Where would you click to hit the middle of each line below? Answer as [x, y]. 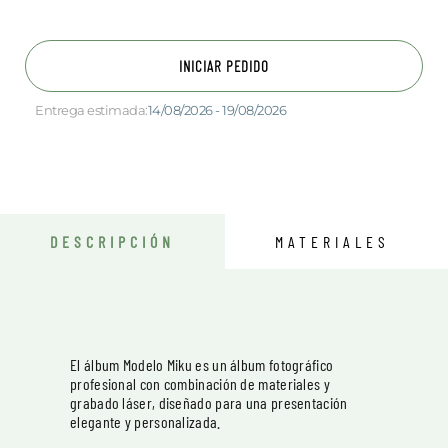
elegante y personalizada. [145, 421]
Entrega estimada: [91, 110]
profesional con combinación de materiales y [200, 383]
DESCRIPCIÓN [112, 241]
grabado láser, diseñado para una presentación [209, 402]
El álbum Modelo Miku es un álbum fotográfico [202, 364]
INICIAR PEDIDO [224, 66]
